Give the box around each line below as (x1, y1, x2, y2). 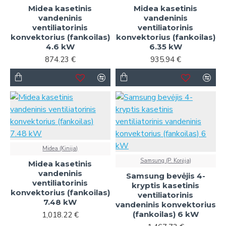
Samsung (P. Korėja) (140, 157, 191, 165)
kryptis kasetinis (132, 181, 200, 191)
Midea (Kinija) (42, 145, 78, 153)
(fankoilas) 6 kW (132, 209, 199, 219)
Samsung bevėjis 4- (126, 171, 205, 181)
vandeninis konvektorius (115, 200, 216, 210)
